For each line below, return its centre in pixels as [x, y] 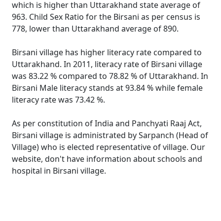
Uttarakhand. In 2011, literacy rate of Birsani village [107, 64]
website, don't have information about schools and [107, 159]
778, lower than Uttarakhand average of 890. [95, 29]
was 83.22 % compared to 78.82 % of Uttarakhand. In [110, 76]
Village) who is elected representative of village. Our [109, 147]
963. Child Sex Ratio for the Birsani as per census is [106, 17]
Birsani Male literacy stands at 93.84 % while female [107, 88]
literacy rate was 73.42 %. [58, 100]
